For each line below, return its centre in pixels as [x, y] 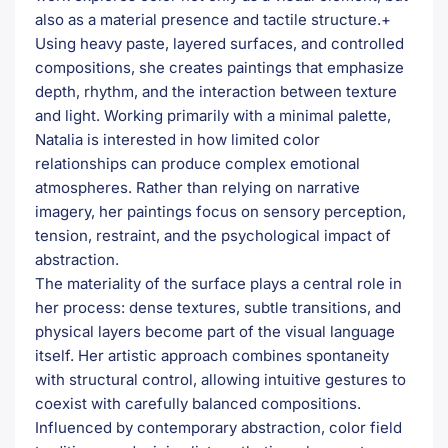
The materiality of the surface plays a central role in [218, 283]
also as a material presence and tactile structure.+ [213, 19]
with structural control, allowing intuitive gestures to [220, 379]
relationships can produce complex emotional [197, 163]
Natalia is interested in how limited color [177, 139]
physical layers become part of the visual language [215, 331]
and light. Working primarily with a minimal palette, [213, 115]
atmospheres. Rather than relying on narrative [197, 187]
